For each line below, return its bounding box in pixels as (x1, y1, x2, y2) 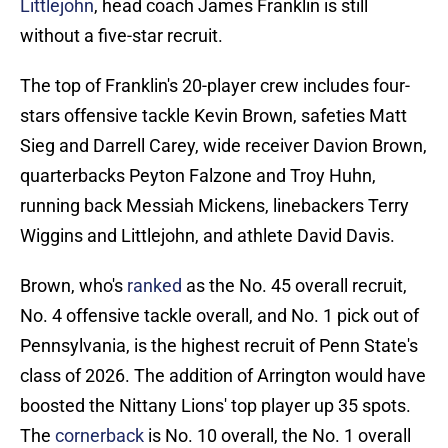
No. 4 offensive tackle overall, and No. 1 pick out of (20, 305, 419, 327)
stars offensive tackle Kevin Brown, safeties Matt (20, 105, 407, 127)
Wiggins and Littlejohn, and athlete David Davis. (20, 225, 395, 247)
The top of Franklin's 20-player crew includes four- (20, 75, 410, 97)
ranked (127, 275, 182, 297)
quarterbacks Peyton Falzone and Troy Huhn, (20, 165, 376, 187)
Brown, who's (20, 275, 127, 297)
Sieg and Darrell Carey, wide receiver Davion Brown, (20, 135, 427, 157)
